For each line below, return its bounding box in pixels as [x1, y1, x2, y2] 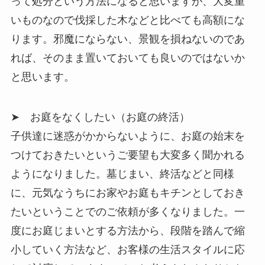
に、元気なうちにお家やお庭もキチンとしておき [10, 186, 245, 199]
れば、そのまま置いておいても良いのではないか [10, 52, 245, 64]
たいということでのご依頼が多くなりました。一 [10, 205, 245, 218]
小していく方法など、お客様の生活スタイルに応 [10, 243, 245, 256]
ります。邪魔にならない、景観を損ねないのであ [10, 33, 245, 46]
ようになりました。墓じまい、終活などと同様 [10, 167, 234, 180]
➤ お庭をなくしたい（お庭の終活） [10, 111, 190, 123]
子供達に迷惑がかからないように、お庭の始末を [10, 130, 245, 142]
